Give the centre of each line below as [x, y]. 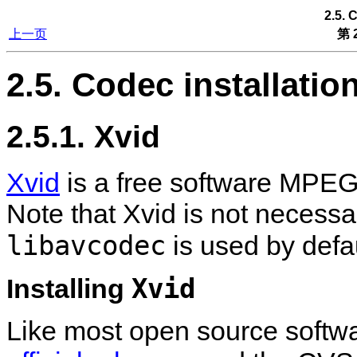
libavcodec [86, 246]
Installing [69, 289]
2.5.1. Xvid [83, 136]
